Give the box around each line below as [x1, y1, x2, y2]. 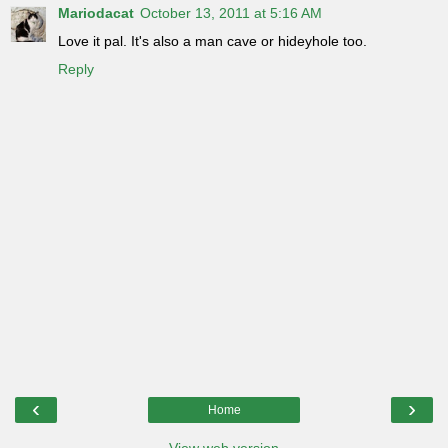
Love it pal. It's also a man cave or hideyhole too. [58, 32, 367, 49]
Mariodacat [58, 4, 134, 21]
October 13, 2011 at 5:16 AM [140, 4, 322, 21]
